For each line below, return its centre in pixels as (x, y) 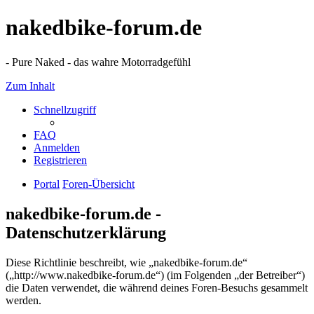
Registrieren (60, 160)
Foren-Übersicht (98, 184)
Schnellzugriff (65, 109)
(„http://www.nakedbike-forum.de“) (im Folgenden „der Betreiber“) (155, 275)
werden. (23, 300)
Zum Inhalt (30, 86)
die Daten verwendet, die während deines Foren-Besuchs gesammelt (157, 287)
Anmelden (57, 147)
